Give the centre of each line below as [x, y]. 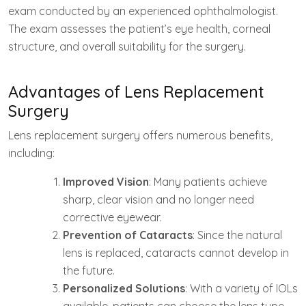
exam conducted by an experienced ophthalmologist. [143, 11]
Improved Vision [106, 182]
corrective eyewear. [112, 217]
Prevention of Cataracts [128, 235]
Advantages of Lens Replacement [136, 92]
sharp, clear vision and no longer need [158, 199]
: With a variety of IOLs [241, 288]
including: [31, 153]
